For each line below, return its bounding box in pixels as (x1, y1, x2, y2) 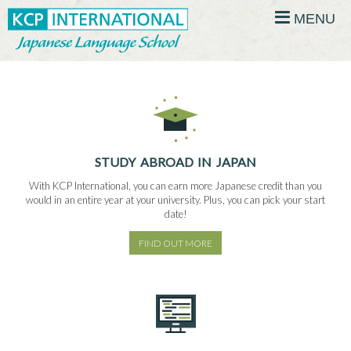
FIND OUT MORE (139, 237, 212, 250)
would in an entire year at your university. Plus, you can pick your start (26, 194, 325, 207)
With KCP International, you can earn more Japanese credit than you (29, 179, 322, 193)
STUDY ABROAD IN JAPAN (95, 154, 256, 169)
